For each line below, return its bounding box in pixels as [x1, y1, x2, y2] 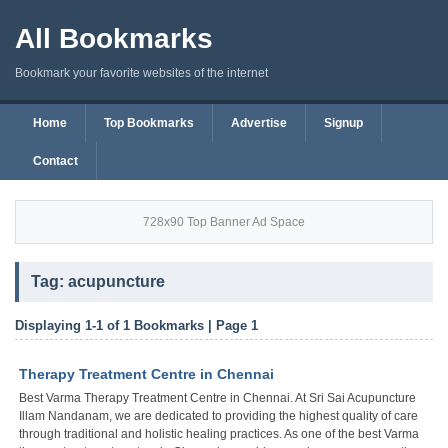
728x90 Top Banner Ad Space [143, 215, 305, 229]
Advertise [231, 116, 287, 130]
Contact [33, 154, 78, 168]
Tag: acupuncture [31, 273, 165, 290]
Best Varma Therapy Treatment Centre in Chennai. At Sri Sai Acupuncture [19, 391, 416, 405]
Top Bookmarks [104, 116, 194, 130]
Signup [324, 116, 363, 130]
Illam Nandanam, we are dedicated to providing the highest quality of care [19, 409, 418, 423]
